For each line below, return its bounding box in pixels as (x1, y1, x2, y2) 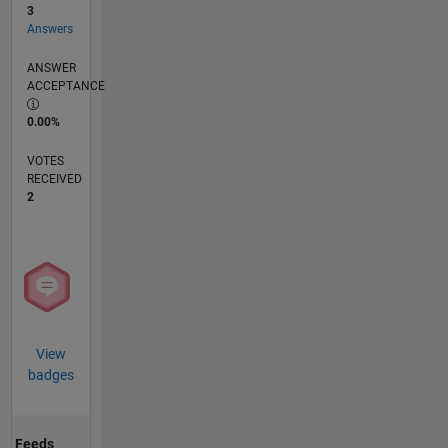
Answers (26, 21, 73, 36)
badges (27, 366, 74, 383)
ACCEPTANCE (26, 78, 105, 93)
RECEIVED (26, 171, 82, 186)
